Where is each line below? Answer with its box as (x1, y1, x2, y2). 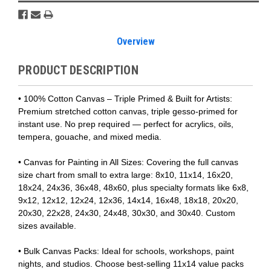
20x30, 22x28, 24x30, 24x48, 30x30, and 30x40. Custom (18, 207, 235, 218)
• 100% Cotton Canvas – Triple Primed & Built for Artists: (18, 93, 232, 103)
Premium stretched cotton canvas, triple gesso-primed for (18, 106, 238, 116)
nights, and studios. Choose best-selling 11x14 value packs (18, 258, 244, 269)
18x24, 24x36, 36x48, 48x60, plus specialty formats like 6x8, (18, 182, 249, 192)
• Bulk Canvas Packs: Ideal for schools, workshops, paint (18, 246, 234, 256)
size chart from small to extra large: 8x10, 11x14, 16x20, (18, 169, 233, 180)
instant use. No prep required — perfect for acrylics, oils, (18, 119, 233, 129)
